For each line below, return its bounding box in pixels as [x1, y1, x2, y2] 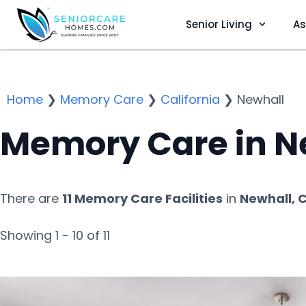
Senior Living [185, 16, 252, 31]
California [161, 91, 220, 108]
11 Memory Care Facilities [62, 190, 223, 207]
